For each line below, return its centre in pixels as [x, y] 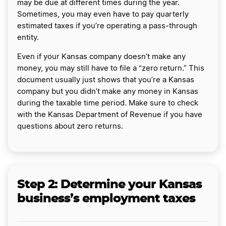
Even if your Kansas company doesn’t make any [101, 56]
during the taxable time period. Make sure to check [108, 103]
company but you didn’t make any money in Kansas [108, 91]
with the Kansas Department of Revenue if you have [110, 115]
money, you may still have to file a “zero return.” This [111, 68]
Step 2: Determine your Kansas [109, 184]
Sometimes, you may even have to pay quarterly [103, 14]
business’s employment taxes [106, 199]
